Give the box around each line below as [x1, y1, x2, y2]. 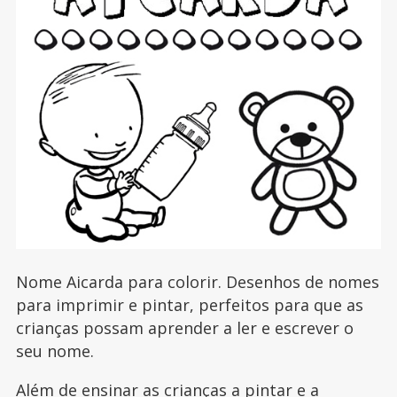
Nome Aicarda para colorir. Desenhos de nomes [15, 270, 379, 292]
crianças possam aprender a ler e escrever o [15, 316, 354, 339]
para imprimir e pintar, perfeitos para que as [15, 293, 363, 315]
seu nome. [15, 339, 94, 362]
